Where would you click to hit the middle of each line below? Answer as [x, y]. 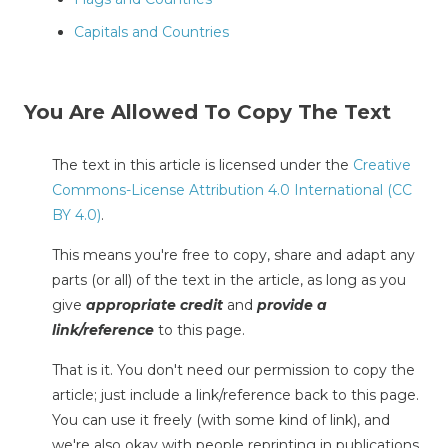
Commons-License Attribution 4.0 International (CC [232, 189]
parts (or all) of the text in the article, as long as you [229, 279]
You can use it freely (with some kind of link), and [221, 419]
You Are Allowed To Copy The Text [207, 111]
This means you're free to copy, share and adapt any [233, 254]
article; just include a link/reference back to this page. [235, 394]
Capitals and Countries [151, 31]
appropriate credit [154, 304]
